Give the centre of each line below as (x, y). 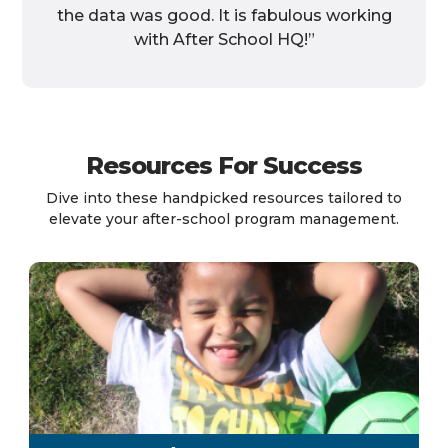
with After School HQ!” (224, 39)
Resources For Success (224, 165)
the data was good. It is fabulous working (224, 15)
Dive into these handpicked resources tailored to (224, 197)
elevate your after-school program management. (224, 218)
